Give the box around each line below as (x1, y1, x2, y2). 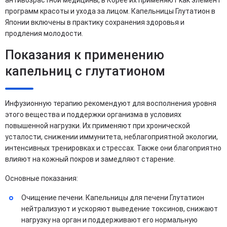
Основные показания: (5, 174, 78, 182)
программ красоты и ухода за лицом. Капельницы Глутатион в (5, 7, 215, 15)
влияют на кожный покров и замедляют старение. (5, 155, 175, 163)
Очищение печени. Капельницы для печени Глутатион (21, 194, 204, 202)
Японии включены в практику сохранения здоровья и (5, 18, 184, 26)
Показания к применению (5, 48, 164, 62)
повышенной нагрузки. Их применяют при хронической (5, 122, 190, 130)
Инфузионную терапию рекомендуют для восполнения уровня (5, 99, 216, 107)
